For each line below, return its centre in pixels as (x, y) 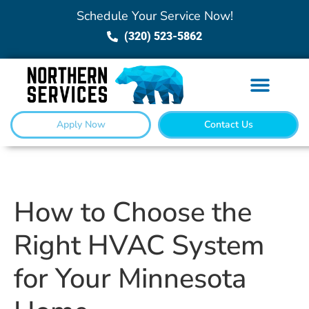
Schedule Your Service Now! (154, 16)
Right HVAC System (139, 246)
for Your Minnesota (130, 279)
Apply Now (81, 125)
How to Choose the (133, 213)
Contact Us (228, 125)
